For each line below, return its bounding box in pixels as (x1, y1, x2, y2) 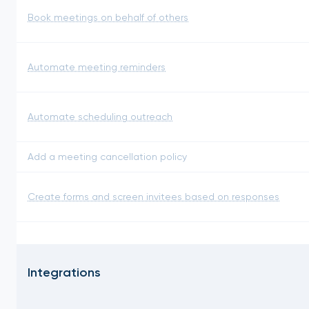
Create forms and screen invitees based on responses (28, 190, 279, 202)
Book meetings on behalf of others (28, 11, 188, 23)
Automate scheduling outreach (28, 110, 172, 122)
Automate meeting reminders (28, 61, 166, 72)
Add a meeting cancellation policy (28, 150, 187, 162)
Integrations (28, 264, 101, 280)
